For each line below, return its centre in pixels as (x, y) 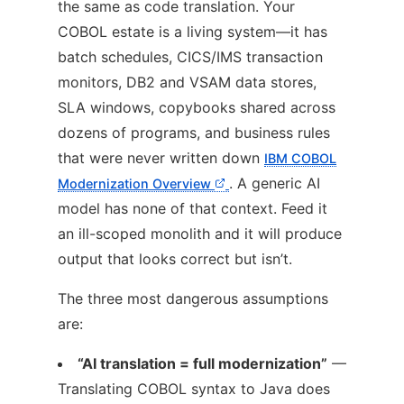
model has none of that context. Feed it (193, 208)
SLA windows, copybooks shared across (197, 107)
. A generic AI (275, 183)
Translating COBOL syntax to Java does (194, 388)
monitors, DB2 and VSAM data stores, (187, 82)
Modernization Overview (136, 183)
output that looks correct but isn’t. (175, 258)
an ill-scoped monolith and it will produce (200, 233)
